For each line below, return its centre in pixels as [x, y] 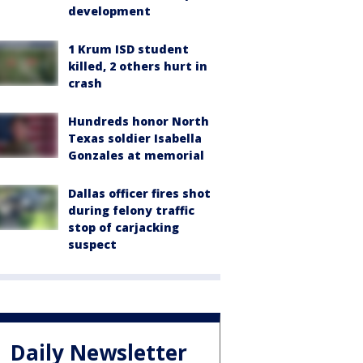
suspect [92, 244]
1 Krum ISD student [128, 49]
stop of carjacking [124, 227]
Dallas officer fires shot [139, 193]
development [109, 11]
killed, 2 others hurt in [138, 66]
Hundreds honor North [139, 121]
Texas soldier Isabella [135, 138]
